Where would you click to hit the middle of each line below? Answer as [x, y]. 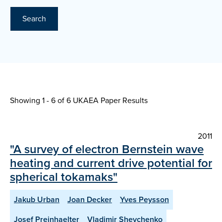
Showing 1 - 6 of [38, 101]
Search [34, 19]
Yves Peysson [144, 200]
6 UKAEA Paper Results [107, 101]
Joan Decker [90, 200]
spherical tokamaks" [64, 177]
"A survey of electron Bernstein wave [107, 149]
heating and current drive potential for [111, 163]
